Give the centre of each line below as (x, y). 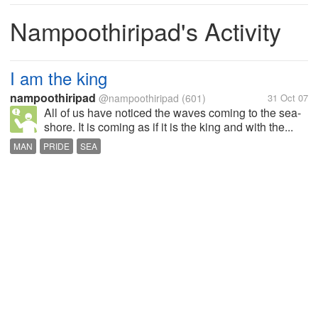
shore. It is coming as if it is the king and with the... (169, 127)
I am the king (59, 78)
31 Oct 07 (288, 98)
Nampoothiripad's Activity (146, 31)
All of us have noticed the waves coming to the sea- (172, 113)
